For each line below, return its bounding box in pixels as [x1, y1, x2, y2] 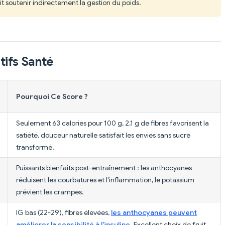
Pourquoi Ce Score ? [16, 91, 88, 101]
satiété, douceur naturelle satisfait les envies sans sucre [16, 130, 190, 140]
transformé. [16, 142, 54, 152]
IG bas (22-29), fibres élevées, [16, 207, 111, 217]
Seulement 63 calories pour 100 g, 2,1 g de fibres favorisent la [16, 118, 209, 128]
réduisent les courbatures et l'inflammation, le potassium [16, 175, 194, 184]
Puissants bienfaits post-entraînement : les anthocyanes [16, 163, 192, 172]
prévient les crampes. [16, 187, 84, 196]
